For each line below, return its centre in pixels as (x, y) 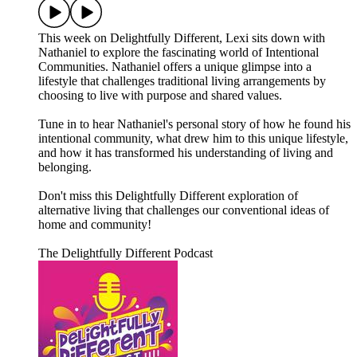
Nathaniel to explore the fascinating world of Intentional (178, 53)
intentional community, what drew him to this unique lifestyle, (193, 139)
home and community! (95, 225)
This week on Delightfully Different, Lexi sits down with (182, 38)
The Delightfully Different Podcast (126, 253)
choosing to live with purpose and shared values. (160, 96)
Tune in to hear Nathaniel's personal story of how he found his (194, 124)
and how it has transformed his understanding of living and (186, 153)
